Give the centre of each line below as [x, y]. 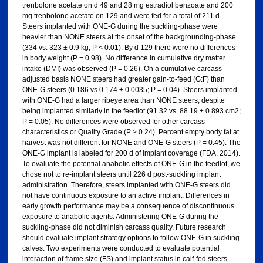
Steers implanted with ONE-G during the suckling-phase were [120, 27]
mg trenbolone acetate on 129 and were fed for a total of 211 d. [122, 16]
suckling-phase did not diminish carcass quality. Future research [124, 227]
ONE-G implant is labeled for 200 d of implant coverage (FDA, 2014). [131, 154]
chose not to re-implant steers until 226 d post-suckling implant [121, 175]
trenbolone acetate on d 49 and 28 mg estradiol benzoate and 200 [127, 6]
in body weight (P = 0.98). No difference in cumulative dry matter [124, 58]
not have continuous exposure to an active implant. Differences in [126, 196]
